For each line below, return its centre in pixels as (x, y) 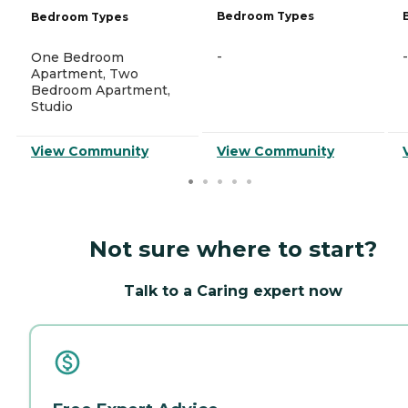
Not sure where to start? (233, 249)
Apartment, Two (85, 73)
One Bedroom (77, 57)
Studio (52, 106)
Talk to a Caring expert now (233, 291)
